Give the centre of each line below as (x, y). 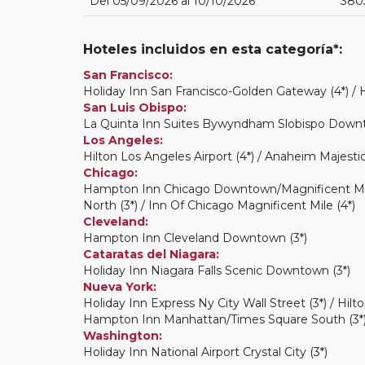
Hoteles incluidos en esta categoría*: (213, 49)
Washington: (123, 335)
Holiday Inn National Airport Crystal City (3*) (205, 352)
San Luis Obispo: (135, 107)
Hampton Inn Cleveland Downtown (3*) (195, 237)
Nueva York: (120, 286)
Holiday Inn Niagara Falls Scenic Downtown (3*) (217, 270)
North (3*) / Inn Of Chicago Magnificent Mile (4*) (219, 205)
